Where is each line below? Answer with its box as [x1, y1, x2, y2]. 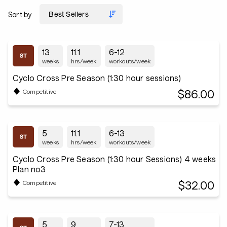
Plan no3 [13, 164, 46, 174]
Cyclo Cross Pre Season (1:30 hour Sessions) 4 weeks [13, 154, 216, 164]
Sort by [8, 10, 32, 19]
